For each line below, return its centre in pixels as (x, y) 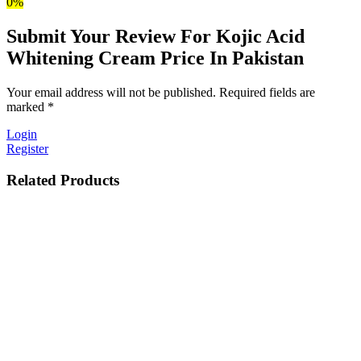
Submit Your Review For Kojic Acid (156, 37)
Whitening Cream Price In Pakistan (155, 58)
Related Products (63, 180)
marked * (30, 107)
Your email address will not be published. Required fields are (161, 93)
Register (27, 149)
